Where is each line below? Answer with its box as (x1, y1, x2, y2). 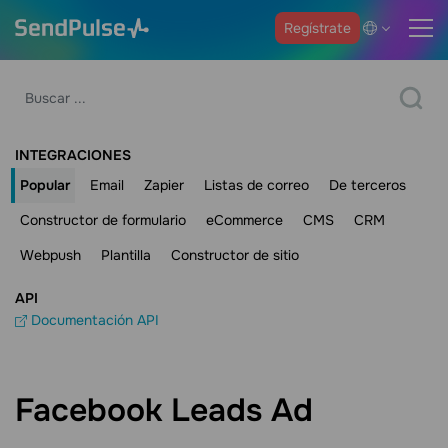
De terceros (329, 176, 406, 194)
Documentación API (27, 311, 159, 329)
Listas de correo (204, 176, 309, 194)
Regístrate (284, 18, 351, 37)
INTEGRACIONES (15, 146, 131, 164)
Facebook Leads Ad (15, 390, 313, 431)
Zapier (144, 176, 184, 194)
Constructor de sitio (171, 246, 299, 264)
